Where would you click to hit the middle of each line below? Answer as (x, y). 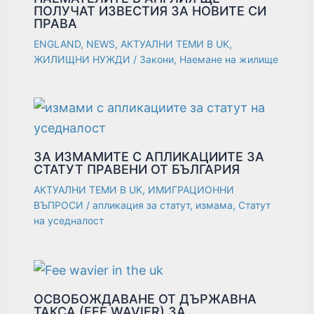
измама (214, 205)
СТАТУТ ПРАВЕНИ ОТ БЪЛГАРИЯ (137, 170)
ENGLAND (57, 44)
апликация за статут (142, 205)
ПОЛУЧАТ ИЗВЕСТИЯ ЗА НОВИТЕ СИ (150, 11)
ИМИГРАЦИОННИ (191, 190)
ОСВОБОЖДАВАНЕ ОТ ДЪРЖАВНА (145, 299)
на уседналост (69, 221)
